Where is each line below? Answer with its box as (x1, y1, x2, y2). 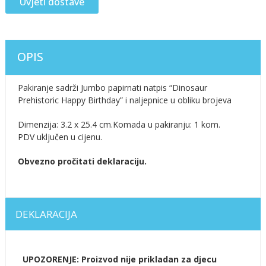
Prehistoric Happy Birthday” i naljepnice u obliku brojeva (17, 94, 232, 106)
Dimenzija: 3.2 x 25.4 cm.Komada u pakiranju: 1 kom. (17, 118, 220, 130)
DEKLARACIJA (15, 207, 77, 221)
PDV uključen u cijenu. (17, 131, 102, 142)
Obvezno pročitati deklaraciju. (17, 155, 147, 167)
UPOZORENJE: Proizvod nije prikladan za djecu (22, 253, 217, 265)
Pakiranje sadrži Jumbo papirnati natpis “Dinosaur (17, 81, 207, 93)
